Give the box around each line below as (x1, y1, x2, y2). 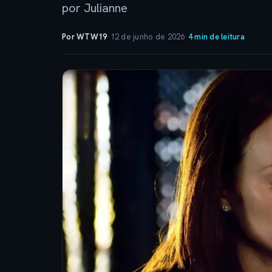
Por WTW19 (62, 32, 107, 42)
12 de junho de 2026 (110, 32, 185, 42)
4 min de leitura (188, 32, 245, 42)
